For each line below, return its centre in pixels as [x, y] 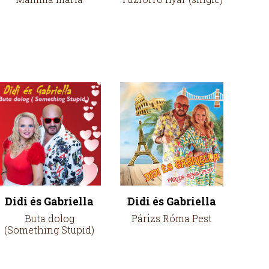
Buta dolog [49, 218]
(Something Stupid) [49, 230]
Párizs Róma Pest [172, 218]
